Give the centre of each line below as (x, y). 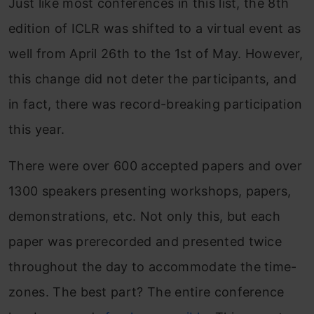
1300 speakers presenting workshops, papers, (150, 191)
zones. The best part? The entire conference (146, 292)
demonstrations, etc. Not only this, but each (145, 217)
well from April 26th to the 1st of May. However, (156, 54)
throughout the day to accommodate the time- (153, 267)
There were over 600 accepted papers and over (156, 166)
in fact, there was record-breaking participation (156, 104)
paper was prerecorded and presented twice (145, 242)
